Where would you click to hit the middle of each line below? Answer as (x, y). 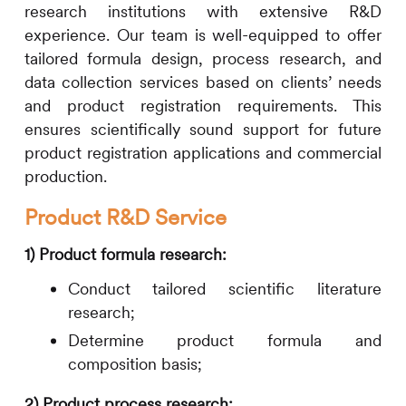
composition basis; (135, 364)
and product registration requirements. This (203, 106)
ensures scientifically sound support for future (203, 130)
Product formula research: (132, 255)
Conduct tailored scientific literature (225, 289)
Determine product (168, 341)
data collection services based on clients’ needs (203, 82)
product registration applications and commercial (203, 153)
